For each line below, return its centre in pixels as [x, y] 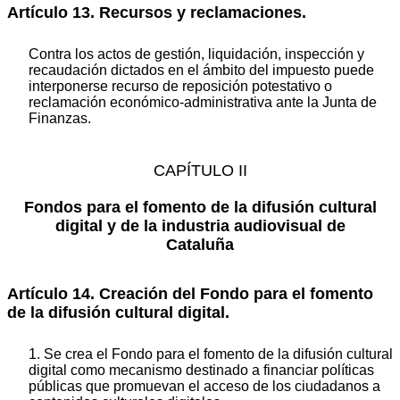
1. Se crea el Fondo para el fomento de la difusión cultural [211, 354]
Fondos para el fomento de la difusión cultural [200, 208]
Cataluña [200, 245]
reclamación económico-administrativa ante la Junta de [203, 103]
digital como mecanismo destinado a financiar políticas [201, 371]
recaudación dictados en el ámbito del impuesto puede [201, 71]
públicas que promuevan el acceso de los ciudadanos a [204, 387]
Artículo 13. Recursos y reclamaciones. [157, 12]
